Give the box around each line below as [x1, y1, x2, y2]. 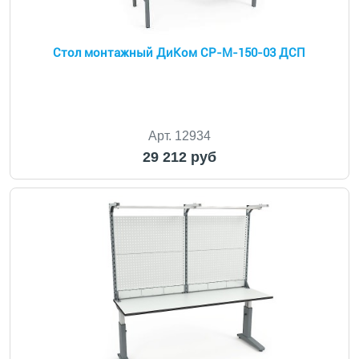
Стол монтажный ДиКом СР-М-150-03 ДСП [53, 46, 306, 60]
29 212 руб [142, 149, 216, 165]
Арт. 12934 [147, 129, 211, 143]
